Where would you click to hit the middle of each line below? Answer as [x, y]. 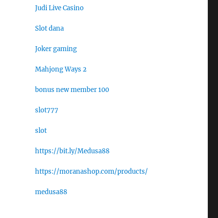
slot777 [46, 110]
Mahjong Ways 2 [61, 69]
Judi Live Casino [59, 8]
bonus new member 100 [72, 90]
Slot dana [49, 28]
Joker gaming [56, 49]
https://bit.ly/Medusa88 [72, 151]
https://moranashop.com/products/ [91, 171]
